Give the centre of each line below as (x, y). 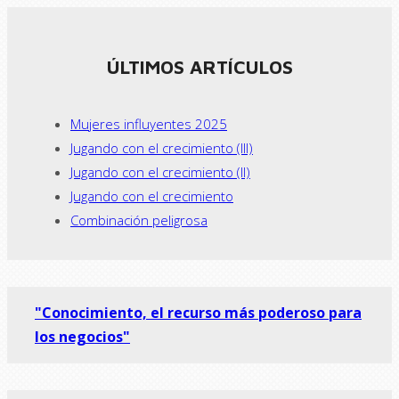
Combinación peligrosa (139, 220)
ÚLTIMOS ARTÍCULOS (199, 66)
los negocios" (82, 336)
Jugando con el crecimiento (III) (162, 147)
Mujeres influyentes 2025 (149, 123)
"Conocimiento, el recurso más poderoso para (198, 312)
